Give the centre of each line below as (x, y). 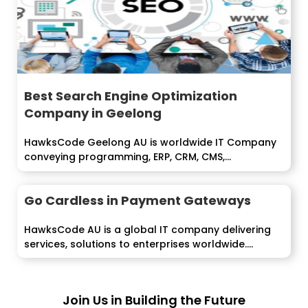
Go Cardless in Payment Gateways (137, 200)
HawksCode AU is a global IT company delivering (147, 229)
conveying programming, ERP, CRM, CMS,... (128, 157)
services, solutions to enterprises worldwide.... (139, 244)
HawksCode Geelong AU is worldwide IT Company (150, 143)
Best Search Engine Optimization (131, 96)
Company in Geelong (93, 113)
